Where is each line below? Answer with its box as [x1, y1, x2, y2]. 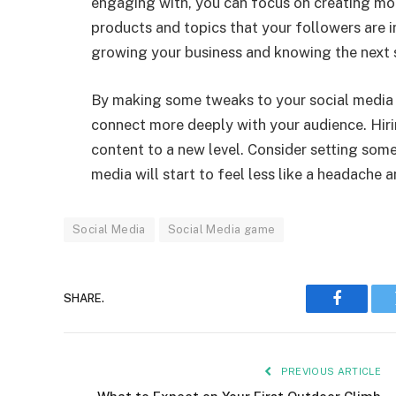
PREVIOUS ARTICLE [278, 365, 381, 377]
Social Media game [167, 222, 276, 236]
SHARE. [64, 292, 104, 306]
